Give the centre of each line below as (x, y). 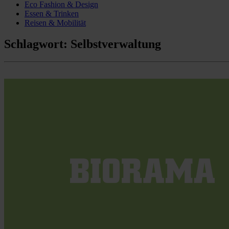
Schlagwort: (37, 44)
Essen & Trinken (52, 13)
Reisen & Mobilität (55, 22)
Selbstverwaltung (116, 44)
